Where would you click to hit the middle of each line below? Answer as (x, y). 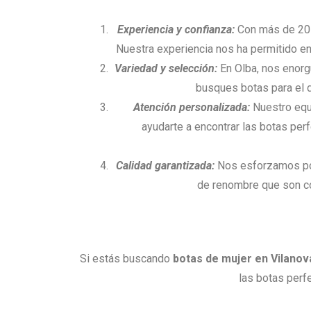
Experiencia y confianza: (176, 29)
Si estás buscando (126, 258)
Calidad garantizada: (165, 165)
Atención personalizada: (191, 107)
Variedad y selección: (166, 68)
